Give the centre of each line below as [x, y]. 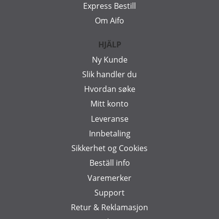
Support [109, 192]
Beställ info [109, 163]
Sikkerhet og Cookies [109, 148]
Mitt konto [109, 104]
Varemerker [109, 178]
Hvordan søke [109, 89]
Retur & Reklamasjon [109, 208]
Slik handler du [109, 74]
